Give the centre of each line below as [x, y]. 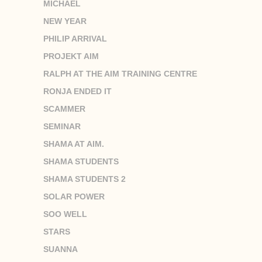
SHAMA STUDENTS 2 [85, 179]
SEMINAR [62, 126]
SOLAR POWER [74, 196]
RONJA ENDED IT [77, 91]
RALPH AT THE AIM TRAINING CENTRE [120, 73]
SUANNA [61, 249]
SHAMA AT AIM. [74, 144]
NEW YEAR [65, 21]
